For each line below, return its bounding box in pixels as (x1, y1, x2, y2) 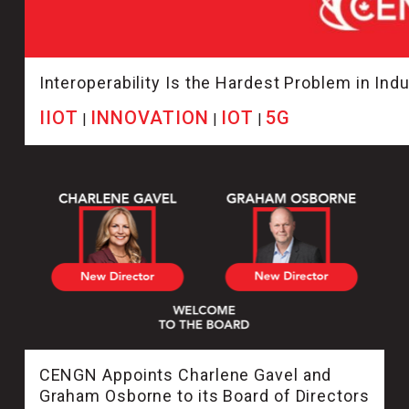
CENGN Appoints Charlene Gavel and (38, 365, 332, 385)
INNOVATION (89, 107, 209, 130)
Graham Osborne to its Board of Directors (38, 386, 370, 406)
